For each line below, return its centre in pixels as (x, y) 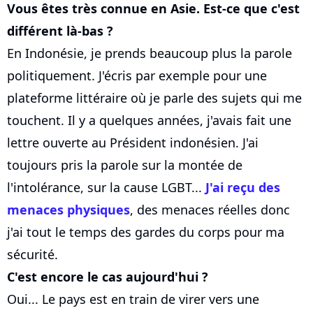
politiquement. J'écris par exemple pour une (137, 76)
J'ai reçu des (243, 188)
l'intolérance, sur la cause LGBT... (106, 188)
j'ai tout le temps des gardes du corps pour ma (146, 232)
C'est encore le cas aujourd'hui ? (108, 277)
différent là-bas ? (60, 31)
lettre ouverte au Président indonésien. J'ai (133, 143)
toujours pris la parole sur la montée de (125, 165)
